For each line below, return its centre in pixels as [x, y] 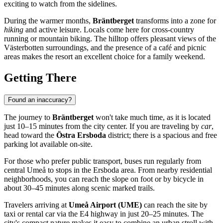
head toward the [30, 135]
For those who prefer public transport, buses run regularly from [103, 161]
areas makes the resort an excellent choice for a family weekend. [105, 56]
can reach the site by [175, 205]
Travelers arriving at [36, 205]
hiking [14, 29]
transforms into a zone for [175, 20]
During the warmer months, [48, 20]
